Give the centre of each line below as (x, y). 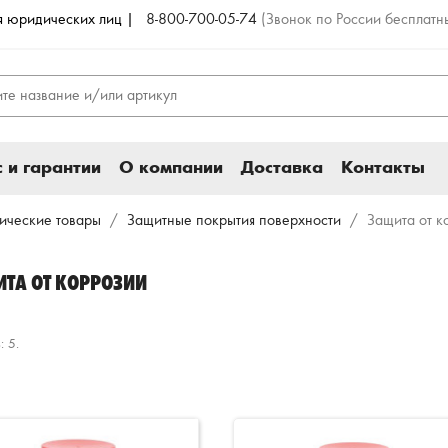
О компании (171, 168)
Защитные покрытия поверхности (234, 220)
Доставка (281, 168)
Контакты (382, 168)
